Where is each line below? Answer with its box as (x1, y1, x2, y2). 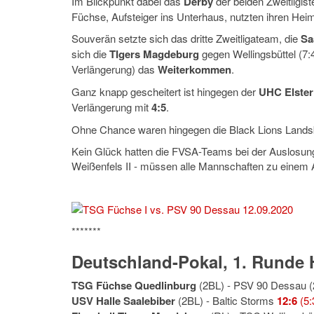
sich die (71, 46, 109, 61)
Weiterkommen (158, 62, 231, 77)
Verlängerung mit (71, 100, 149, 114)
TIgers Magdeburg (109, 46, 199, 62)
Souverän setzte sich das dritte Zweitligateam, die (71, 31, 301, 46)
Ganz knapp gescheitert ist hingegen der (71, 84, 259, 99)
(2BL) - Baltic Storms (175, 293, 277, 308)
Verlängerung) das (71, 62, 158, 76)
